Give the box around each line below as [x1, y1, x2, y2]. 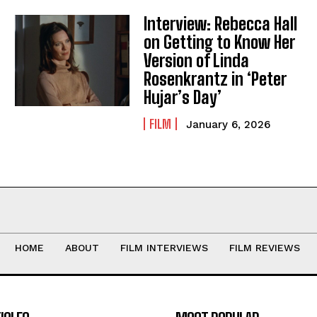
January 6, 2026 [186, 117, 271, 131]
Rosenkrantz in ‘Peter [144, 68, 287, 89]
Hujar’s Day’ [144, 86, 222, 108]
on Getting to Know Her [144, 31, 296, 52]
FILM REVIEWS [229, 241, 300, 253]
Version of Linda [144, 50, 250, 71]
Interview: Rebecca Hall [144, 13, 298, 34]
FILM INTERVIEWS [120, 241, 208, 253]
